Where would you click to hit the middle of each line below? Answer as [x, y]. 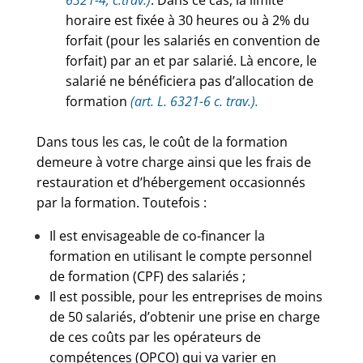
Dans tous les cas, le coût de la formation [162, 142]
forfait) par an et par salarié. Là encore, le [191, 61]
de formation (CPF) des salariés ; [147, 276]
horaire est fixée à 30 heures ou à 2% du [187, 20]
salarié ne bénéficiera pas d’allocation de [189, 81]
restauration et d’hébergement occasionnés [171, 182]
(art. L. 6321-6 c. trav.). [192, 101]
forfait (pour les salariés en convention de [192, 41]
